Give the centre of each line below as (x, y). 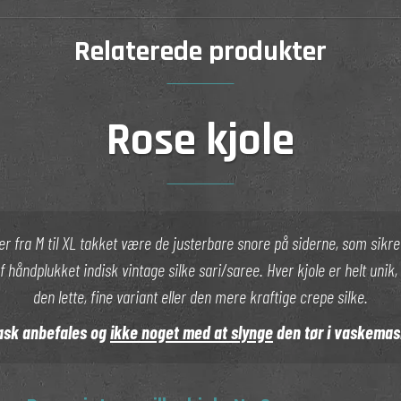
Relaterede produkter (200, 52)
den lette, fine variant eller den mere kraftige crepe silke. (200, 297)
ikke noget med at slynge (192, 333)
